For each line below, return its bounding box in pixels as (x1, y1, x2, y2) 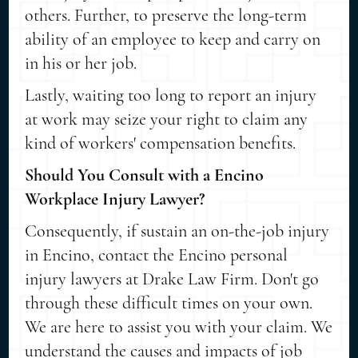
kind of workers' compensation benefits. (25, 132, 296, 153)
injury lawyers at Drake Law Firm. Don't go (25, 268, 320, 289)
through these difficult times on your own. (25, 292, 313, 313)
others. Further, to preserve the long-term (25, 4, 308, 26)
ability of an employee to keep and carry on (25, 28, 321, 50)
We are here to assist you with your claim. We (25, 316, 333, 337)
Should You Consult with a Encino (25, 164, 265, 185)
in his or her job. (25, 52, 137, 74)
